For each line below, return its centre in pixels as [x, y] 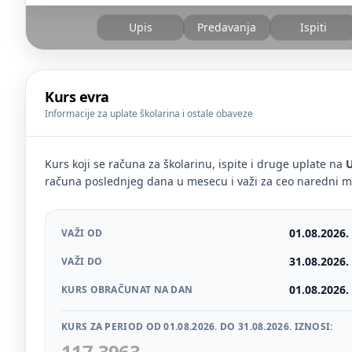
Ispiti [313, 27]
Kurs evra [77, 97]
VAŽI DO [82, 261]
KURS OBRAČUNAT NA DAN [127, 290]
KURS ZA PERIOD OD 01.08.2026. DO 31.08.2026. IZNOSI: [197, 326]
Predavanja [227, 27]
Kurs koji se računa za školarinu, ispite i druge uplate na [195, 164]
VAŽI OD [82, 233]
